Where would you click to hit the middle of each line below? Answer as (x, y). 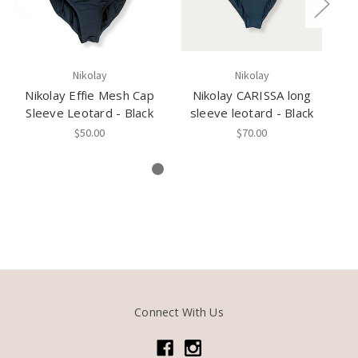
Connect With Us (179, 312)
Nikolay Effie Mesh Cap (89, 95)
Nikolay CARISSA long (252, 95)
